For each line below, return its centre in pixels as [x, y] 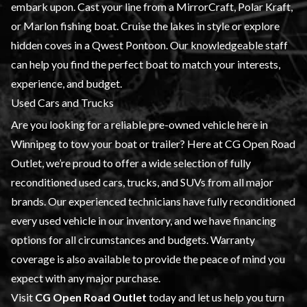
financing [255, 220]
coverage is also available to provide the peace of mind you [148, 258]
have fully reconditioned [238, 201]
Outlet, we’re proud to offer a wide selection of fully [131, 162]
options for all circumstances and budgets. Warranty [133, 239]
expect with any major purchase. [86, 278]
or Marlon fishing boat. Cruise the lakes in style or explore [145, 25]
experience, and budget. [66, 83]
